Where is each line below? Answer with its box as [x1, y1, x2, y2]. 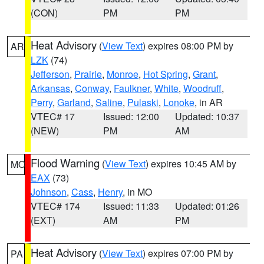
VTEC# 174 [31, 199, 80, 213]
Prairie [74, 67, 102, 81]
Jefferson [31, 67, 70, 81]
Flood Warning [31, 155, 100, 170]
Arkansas [31, 81, 70, 95]
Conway [75, 81, 109, 95]
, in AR [194, 95, 223, 109]
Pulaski [127, 95, 159, 109]
